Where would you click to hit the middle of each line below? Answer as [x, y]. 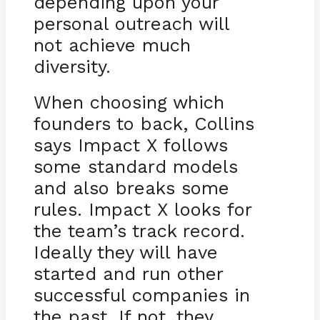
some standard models [135, 166]
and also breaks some [131, 187]
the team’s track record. [139, 230]
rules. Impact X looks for [142, 209]
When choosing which [129, 102]
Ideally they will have [125, 252]
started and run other [128, 273]
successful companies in [141, 295]
